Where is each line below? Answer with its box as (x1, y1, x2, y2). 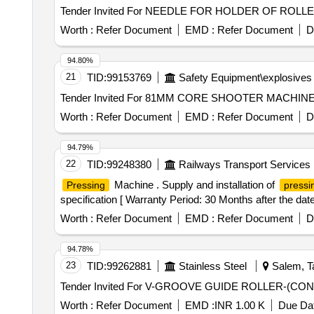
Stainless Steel (178, 260, 247, 272)
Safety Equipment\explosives (178, 71, 312, 83)
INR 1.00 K (214, 299, 265, 311)
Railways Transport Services (178, 158, 310, 170)
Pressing (66, 179, 105, 191)
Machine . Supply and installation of (111, 179, 278, 191)
